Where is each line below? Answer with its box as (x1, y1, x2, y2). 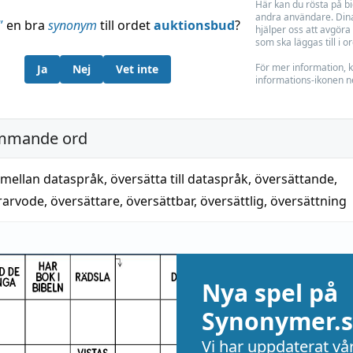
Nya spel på (202, 277, 338, 309)
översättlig (200, 192, 264, 210)
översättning (270, 192, 347, 210)
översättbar (126, 192, 194, 210)
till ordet (96, 17, 154, 34)
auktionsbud (153, 17, 235, 34)
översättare (50, 192, 120, 210)
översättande (255, 170, 334, 188)
